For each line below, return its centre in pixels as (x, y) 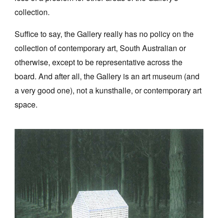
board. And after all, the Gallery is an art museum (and (107, 76)
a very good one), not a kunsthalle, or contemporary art (108, 91)
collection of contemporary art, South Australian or (100, 48)
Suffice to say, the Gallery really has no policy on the (104, 34)
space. (26, 105)
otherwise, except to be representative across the (99, 62)
